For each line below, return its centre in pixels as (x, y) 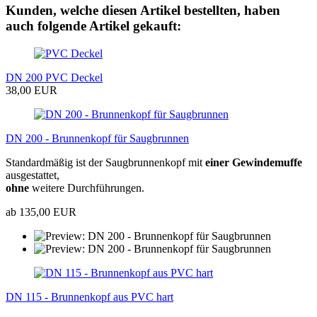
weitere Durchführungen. (88, 188)
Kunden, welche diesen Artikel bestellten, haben (143, 10)
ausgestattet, (33, 175)
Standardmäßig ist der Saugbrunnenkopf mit (105, 162)
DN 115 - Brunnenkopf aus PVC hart (90, 296)
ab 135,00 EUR (41, 212)
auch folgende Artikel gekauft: (93, 25)
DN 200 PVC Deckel (54, 77)
